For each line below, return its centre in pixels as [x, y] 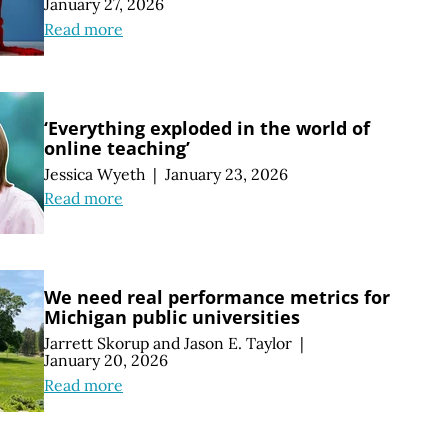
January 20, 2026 [106, 360]
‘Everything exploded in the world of [207, 127]
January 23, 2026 [226, 173]
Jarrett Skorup [96, 343]
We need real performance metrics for [217, 297]
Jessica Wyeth [94, 173]
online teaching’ [117, 147]
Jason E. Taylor [238, 343]
